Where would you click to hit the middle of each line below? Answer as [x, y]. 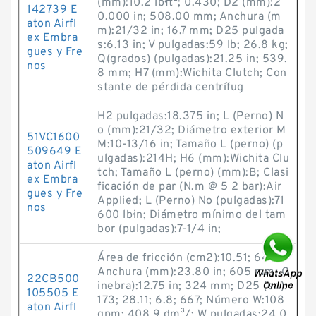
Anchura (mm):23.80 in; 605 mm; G [193, 272]
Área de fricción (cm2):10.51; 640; [188, 258]
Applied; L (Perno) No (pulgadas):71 [191, 201]
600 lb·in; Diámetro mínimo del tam [192, 215]
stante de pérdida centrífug [171, 87]
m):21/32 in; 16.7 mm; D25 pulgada [191, 31]
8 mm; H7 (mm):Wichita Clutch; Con [192, 73]
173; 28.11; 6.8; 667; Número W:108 [191, 300]
